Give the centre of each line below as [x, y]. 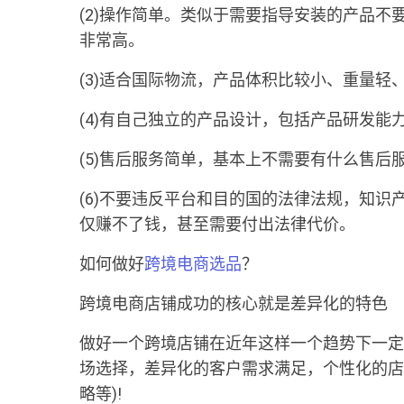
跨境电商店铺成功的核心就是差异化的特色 [234, 303]
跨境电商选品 [193, 264]
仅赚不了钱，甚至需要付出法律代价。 [217, 224]
